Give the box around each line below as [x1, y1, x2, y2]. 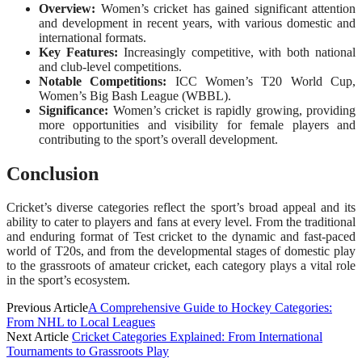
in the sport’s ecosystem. [6, 273, 130, 288]
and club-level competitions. [39, 59, 182, 74]
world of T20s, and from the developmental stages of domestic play [6, 244, 356, 259]
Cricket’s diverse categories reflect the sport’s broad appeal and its [6, 200, 356, 215]
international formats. [39, 30, 146, 44]
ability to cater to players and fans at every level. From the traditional [6, 215, 356, 229]
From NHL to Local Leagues [6, 315, 155, 330]
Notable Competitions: [39, 74, 167, 88]
